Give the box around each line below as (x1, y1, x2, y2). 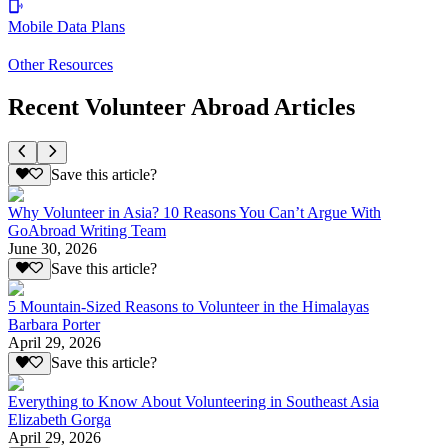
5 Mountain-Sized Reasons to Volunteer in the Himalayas (8, 298, 369, 316)
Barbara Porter (8, 316, 100, 334)
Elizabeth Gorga (8, 410, 111, 428)
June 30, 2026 (8, 239, 97, 257)
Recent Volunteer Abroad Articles (8, 94, 355, 121)
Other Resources (8, 56, 113, 74)
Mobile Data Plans (8, 18, 125, 36)
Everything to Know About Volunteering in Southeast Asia (8, 392, 379, 410)
